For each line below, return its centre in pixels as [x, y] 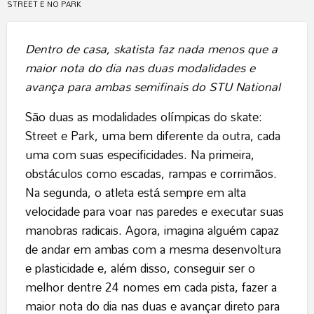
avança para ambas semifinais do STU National [152, 87]
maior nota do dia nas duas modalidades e [140, 68]
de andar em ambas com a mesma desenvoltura [153, 250]
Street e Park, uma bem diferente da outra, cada [152, 136]
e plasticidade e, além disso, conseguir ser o [140, 268]
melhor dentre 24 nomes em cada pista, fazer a [151, 287]
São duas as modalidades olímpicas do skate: [143, 117]
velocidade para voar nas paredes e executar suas [154, 212]
